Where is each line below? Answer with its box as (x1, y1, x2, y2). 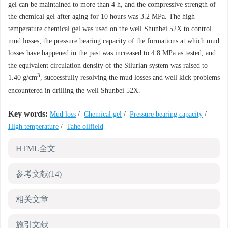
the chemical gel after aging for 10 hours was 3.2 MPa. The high (8, 13, 195, 20)
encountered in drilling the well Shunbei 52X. (8, 87, 140, 94)
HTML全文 (16, 144, 55, 153)
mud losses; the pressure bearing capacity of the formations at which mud (8, 37, 219, 45)
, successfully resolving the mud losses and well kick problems (40, 74, 220, 81)
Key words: (8, 109, 48, 118)
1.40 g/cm (8, 74, 37, 81)
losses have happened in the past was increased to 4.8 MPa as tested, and (8, 49, 216, 57)
